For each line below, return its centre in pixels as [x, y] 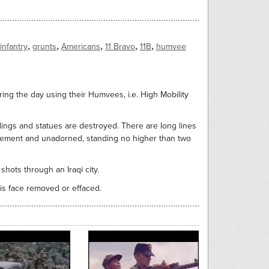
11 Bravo [120, 47]
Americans [80, 47]
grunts [44, 47]
